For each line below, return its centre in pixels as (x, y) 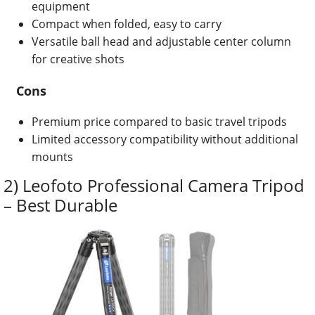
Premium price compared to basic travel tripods (159, 122)
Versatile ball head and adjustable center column (161, 42)
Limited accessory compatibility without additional (165, 140)
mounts (52, 157)
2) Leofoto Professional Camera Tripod (154, 186)
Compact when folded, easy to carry (127, 24)
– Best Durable (60, 205)
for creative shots (78, 59)
